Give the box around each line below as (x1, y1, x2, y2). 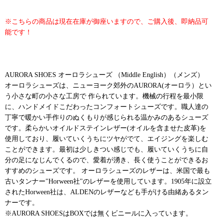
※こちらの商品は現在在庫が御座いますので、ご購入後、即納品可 (5, 17, 208, 25)
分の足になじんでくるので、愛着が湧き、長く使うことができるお (5, 155, 208, 164)
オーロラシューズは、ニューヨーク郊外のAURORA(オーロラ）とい (5, 81, 212, 89)
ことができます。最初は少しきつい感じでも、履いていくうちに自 (5, 145, 208, 153)
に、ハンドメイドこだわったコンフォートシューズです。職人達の (5, 102, 208, 110)
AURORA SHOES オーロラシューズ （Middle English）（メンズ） (5, 70, 204, 78)
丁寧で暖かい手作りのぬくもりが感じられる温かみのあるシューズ (5, 113, 208, 121)
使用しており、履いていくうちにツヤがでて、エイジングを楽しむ (5, 134, 208, 142)
